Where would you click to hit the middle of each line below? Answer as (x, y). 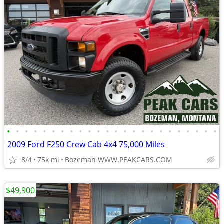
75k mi (48, 160)
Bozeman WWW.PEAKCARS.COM (119, 160)
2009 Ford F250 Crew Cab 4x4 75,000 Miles (86, 144)
